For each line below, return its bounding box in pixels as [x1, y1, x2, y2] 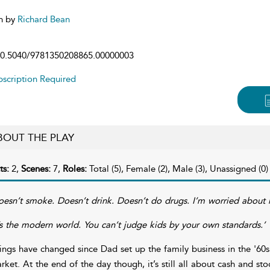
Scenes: [20, 163, 53, 174]
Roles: [62, 163, 89, 174]
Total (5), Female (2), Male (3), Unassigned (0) [89, 163, 268, 174]
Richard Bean [17, 13, 70, 25]
